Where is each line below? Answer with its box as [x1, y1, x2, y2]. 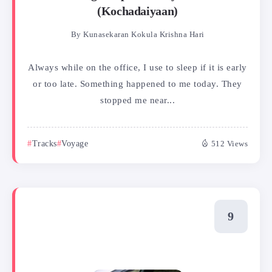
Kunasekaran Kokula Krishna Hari [83, 30, 205, 39]
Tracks [32, 138, 57, 148]
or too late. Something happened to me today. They [33, 78, 242, 89]
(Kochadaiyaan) [97, 4, 178, 18]
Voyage [61, 138, 88, 148]
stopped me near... [100, 95, 175, 105]
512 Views [211, 139, 248, 148]
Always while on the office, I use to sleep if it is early [28, 62, 247, 72]
